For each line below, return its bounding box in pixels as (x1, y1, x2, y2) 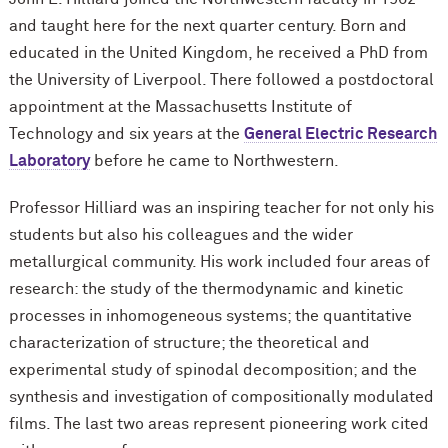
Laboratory (8, 153, 90, 170)
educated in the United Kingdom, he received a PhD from (8, 45, 428, 62)
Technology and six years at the (8, 126, 244, 143)
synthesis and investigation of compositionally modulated (8, 389, 434, 406)
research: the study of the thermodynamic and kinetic (8, 281, 404, 298)
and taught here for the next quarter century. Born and (8, 18, 407, 35)
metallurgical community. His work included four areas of (8, 254, 430, 271)
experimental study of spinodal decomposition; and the (8, 362, 417, 379)
